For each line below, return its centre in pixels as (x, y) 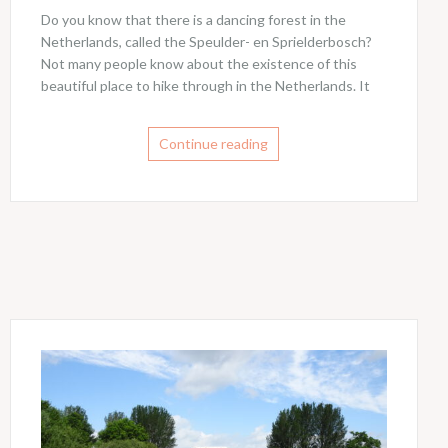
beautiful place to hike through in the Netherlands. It (205, 86)
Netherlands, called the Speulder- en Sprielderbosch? (206, 42)
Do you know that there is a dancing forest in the (193, 20)
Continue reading (214, 144)
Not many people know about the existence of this (198, 64)
